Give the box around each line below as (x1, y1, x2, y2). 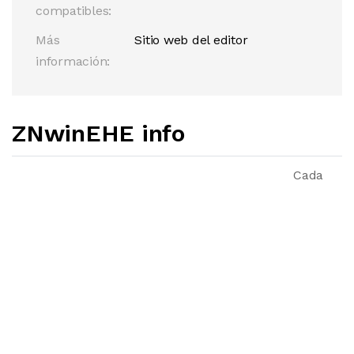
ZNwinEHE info (12, 119, 185, 147)
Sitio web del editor (134, 32, 248, 47)
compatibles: (36, 3, 112, 18)
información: (36, 54, 111, 69)
